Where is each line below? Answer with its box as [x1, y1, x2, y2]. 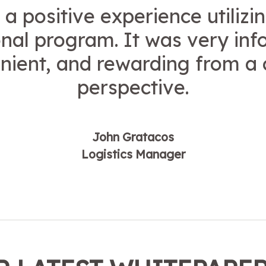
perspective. [77, 75, 189, 100]
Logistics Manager [81, 147, 185, 162]
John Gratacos [92, 129, 174, 145]
